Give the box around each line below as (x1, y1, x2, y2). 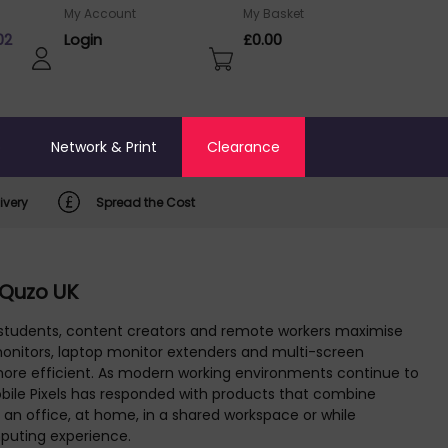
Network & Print (51, 136, 157, 157)
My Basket (243, 5, 304, 22)
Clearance (207, 136, 280, 157)
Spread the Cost (96, 193, 195, 211)
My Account (64, 5, 136, 22)
